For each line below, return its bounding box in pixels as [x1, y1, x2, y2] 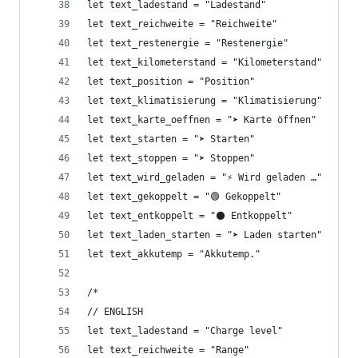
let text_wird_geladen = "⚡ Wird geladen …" [87, 172, 322, 183]
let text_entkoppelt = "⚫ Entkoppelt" [87, 210, 292, 221]
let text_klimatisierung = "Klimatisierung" [87, 95, 322, 106]
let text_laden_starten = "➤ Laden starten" [87, 229, 322, 241]
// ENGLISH [87, 306, 143, 317]
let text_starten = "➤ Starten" [87, 133, 255, 145]
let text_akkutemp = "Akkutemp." [87, 249, 261, 260]
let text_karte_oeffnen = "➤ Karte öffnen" [87, 114, 316, 125]
